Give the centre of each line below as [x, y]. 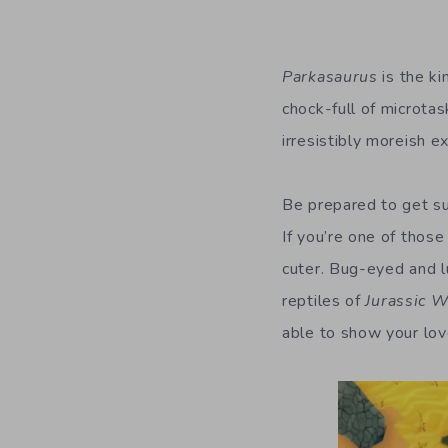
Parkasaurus [330, 77]
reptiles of [324, 301]
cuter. [305, 269]
